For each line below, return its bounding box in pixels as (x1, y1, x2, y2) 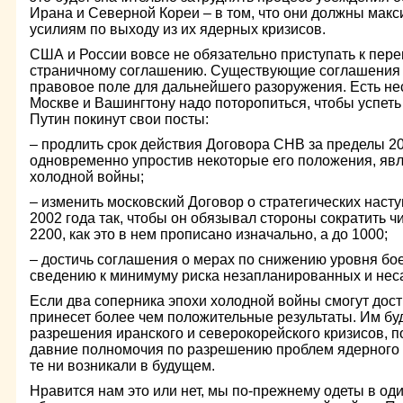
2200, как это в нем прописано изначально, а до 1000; (30, 227, 388, 242)
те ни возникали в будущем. (30, 358, 215, 373)
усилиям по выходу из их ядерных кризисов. (30, 22, 326, 37)
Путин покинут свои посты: (30, 112, 209, 127)
